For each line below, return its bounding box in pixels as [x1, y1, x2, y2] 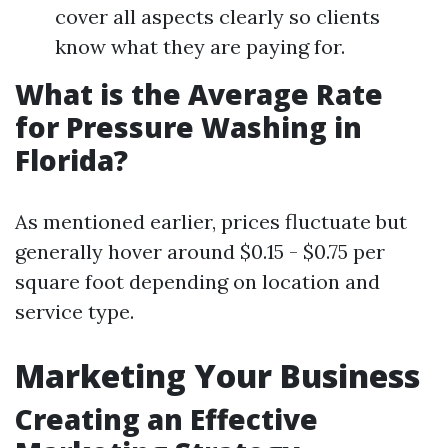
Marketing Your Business [15, 354, 420, 397]
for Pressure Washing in [15, 108, 362, 146]
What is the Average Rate [15, 75, 383, 113]
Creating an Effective [15, 400, 318, 438]
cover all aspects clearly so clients [55, 4, 380, 29]
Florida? [15, 141, 128, 179]
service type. [15, 299, 134, 324]
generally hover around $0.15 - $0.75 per [15, 239, 385, 264]
